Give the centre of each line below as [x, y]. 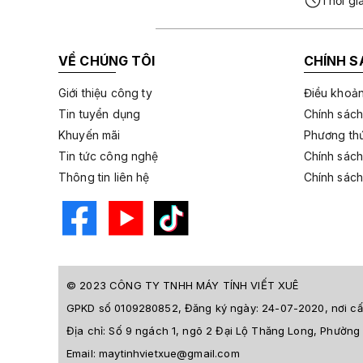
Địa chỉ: [88, 331]
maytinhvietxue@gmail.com [169, 353]
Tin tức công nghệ [109, 156]
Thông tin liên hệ [104, 177]
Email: [83, 353]
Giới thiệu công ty [105, 93]
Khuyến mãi [90, 135]
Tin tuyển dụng [100, 114]
